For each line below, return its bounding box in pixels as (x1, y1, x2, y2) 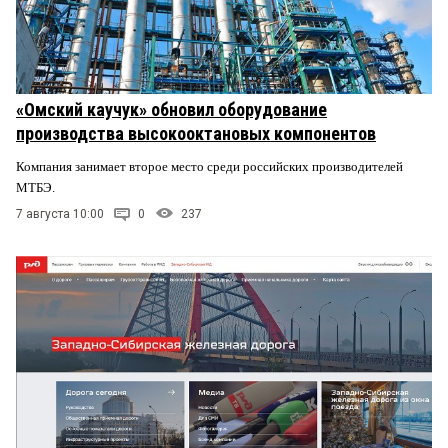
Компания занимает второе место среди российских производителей (16, 159, 403, 175)
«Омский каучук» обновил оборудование (16, 99, 327, 121)
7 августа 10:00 (16, 206, 104, 221)
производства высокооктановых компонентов (16, 123, 376, 145)
